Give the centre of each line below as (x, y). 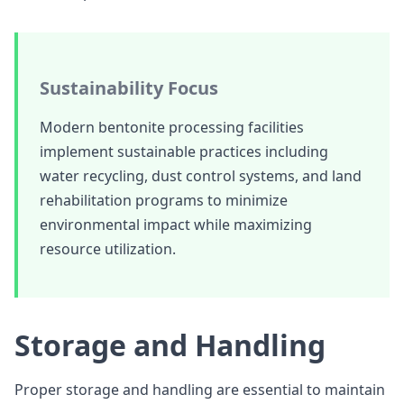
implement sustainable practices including (184, 151)
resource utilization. (108, 249)
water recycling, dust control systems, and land (201, 176)
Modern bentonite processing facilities (172, 127)
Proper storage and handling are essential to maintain (200, 390)
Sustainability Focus (129, 88)
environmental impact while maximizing (176, 225)
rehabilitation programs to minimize (164, 200)
